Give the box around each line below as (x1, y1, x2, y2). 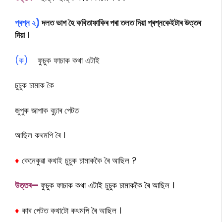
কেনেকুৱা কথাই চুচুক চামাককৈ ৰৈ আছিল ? (19, 154, 136, 166)
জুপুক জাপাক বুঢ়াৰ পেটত (15, 104, 79, 116)
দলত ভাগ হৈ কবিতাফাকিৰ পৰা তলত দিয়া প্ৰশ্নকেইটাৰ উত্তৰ (40, 17, 201, 29)
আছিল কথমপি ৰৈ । (15, 129, 65, 141)
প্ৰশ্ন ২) (15, 17, 40, 29)
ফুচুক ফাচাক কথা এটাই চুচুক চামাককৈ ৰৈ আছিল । (41, 179, 174, 191)
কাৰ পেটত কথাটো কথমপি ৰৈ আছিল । (22, 204, 121, 217)
